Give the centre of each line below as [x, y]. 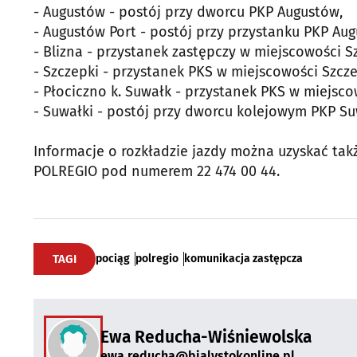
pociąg [113, 259]
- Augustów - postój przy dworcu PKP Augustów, [188, 12]
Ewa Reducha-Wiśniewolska [206, 337]
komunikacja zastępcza [243, 259]
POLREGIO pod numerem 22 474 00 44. [157, 171]
